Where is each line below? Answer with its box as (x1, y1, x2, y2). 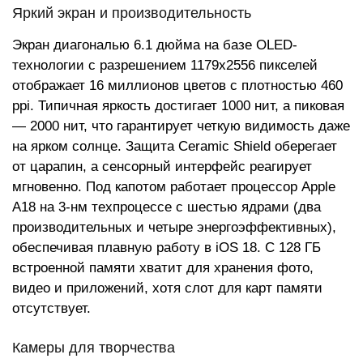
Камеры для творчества (12, 340, 175, 356)
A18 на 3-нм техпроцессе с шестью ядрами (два (12, 199, 321, 215)
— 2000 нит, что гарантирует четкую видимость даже (12, 118, 350, 134)
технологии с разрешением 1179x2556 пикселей (12, 58, 318, 73)
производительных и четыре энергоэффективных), (12, 220, 336, 235)
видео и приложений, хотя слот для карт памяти (12, 280, 322, 296)
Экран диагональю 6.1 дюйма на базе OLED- (12, 37, 297, 53)
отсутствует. (12, 301, 91, 316)
